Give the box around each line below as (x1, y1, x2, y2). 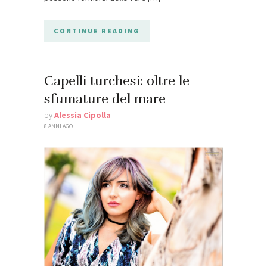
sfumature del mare (44, 90, 166, 107)
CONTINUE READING (54, 26, 140, 35)
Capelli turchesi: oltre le (44, 72, 190, 89)
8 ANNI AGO (44, 122, 73, 130)
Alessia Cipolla (54, 109, 111, 120)
